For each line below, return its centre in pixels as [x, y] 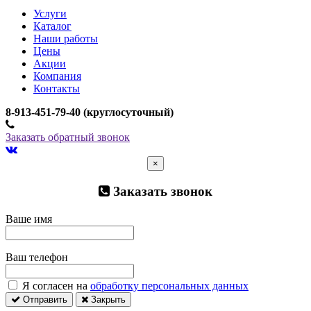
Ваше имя [29, 219]
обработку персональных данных [169, 285]
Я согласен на [55, 285]
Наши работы [66, 38]
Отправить [44, 299]
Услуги [50, 13]
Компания [57, 76]
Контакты [57, 88]
